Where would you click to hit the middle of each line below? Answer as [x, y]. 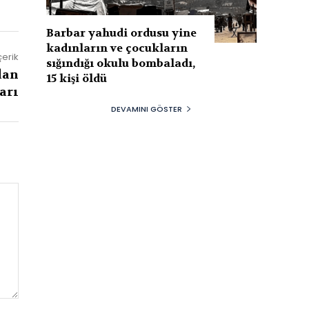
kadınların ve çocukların [117, 48]
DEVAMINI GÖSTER [147, 109]
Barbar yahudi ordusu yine [122, 32]
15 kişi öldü [77, 78]
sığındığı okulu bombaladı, [121, 63]
